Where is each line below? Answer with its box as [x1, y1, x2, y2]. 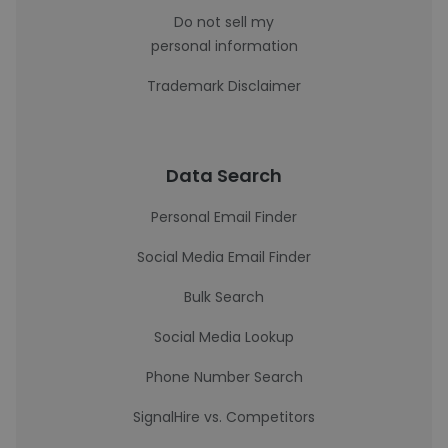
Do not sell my [174, 12, 274, 32]
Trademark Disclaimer [147, 76, 301, 96]
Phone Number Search [145, 367, 303, 387]
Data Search [166, 163, 282, 188]
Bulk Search [184, 287, 264, 307]
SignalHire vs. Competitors [133, 407, 315, 427]
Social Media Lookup [154, 327, 294, 347]
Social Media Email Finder [137, 247, 311, 267]
